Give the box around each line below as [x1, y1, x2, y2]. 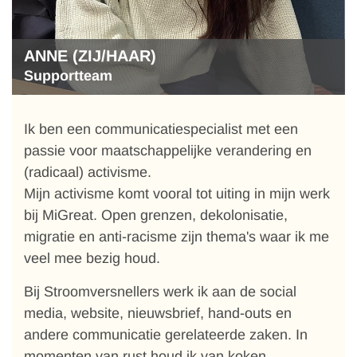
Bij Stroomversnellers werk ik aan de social [24, 284, 296, 300]
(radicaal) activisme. [24, 164, 151, 180]
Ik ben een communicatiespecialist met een [24, 121, 298, 137]
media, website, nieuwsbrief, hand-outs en [24, 305, 292, 321]
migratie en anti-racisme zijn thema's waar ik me [24, 229, 329, 245]
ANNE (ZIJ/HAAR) [24, 47, 156, 65]
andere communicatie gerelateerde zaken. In [24, 327, 308, 343]
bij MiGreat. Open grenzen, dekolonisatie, [24, 207, 288, 223]
